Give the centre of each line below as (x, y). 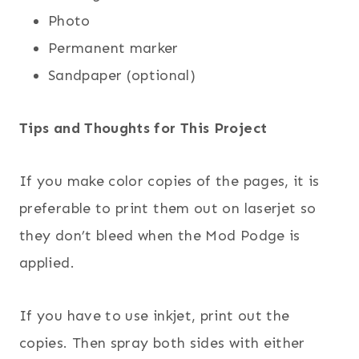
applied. (47, 262)
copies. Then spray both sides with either (162, 343)
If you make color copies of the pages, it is (169, 181)
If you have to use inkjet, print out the (155, 315)
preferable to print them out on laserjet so (168, 208)
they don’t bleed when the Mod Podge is (160, 235)
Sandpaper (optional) (122, 75)
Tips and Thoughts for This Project (143, 128)
